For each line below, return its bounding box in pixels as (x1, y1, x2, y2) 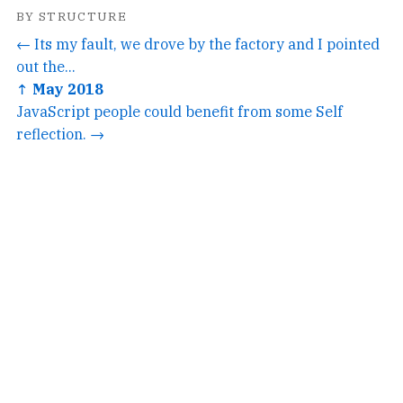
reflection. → (16, 123, 104, 143)
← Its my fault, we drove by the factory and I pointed (16, 33, 380, 53)
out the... (16, 56, 76, 76)
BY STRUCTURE (16, 7, 128, 24)
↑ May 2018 (16, 78, 103, 98)
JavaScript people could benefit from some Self (16, 101, 343, 121)
